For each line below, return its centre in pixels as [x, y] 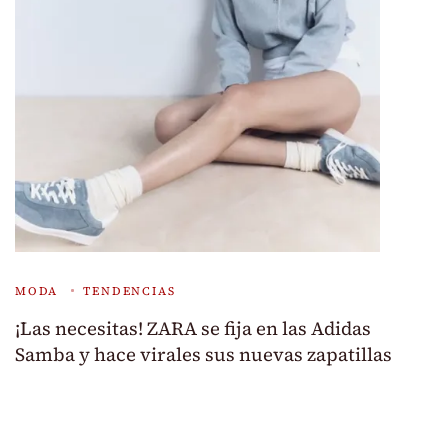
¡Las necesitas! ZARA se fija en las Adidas [193, 329]
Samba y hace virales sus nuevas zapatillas [203, 355]
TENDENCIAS [129, 291]
